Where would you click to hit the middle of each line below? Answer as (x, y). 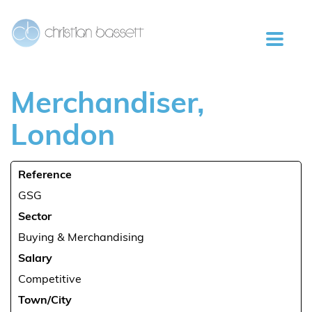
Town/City (45, 301)
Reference (45, 175)
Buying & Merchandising (81, 238)
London (63, 138)
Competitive (50, 280)
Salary (35, 259)
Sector (35, 217)
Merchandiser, (108, 106)
